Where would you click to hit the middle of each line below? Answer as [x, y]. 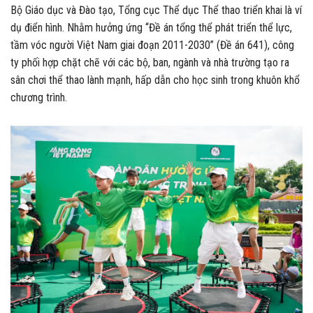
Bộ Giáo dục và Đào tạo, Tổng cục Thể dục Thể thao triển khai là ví [156, 10]
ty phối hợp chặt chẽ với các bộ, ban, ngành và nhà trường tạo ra [150, 62]
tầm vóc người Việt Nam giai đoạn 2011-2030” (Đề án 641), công [152, 45]
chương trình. [39, 97]
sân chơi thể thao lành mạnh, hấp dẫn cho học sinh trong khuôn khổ [155, 80]
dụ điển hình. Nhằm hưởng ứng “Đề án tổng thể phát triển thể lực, [151, 27]
